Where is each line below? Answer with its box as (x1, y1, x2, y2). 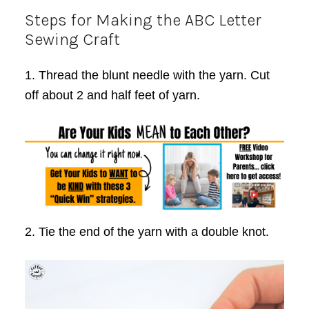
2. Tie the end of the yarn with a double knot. (24, 224, 269, 239)
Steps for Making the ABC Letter (24, 10, 261, 30)
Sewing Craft (24, 30, 120, 50)
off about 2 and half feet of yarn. (24, 88, 200, 103)
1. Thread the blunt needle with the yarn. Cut (24, 68, 270, 83)
